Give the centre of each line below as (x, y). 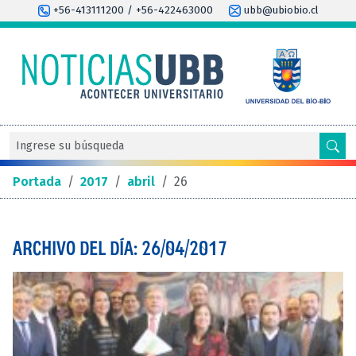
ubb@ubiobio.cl (279, 10)
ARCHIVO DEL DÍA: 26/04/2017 (120, 248)
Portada (37, 181)
